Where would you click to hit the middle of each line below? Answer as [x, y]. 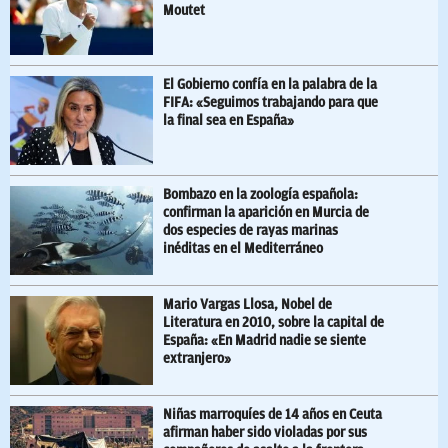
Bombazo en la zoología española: [260, 195]
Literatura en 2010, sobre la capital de [273, 323]
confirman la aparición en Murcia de [266, 213]
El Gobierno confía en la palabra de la [270, 85]
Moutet [184, 11]
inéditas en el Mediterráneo [243, 249]
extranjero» [197, 359]
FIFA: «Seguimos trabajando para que [270, 103]
